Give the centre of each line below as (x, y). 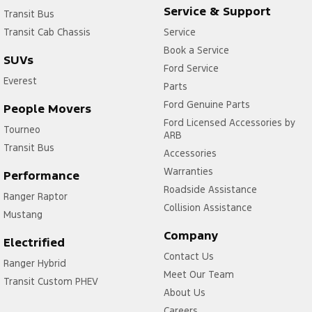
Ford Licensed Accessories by (229, 122)
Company (191, 235)
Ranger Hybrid (35, 263)
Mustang (23, 214)
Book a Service (196, 50)
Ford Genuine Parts (206, 104)
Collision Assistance (208, 207)
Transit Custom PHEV (51, 281)
